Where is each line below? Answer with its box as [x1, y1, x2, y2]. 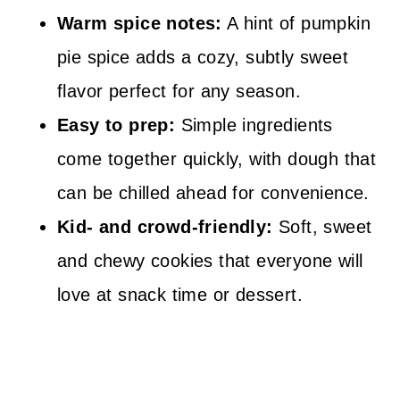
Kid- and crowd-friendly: [57, 217, 273, 237]
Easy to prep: [57, 115, 176, 135]
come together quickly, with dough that [57, 149, 377, 169]
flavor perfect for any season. [57, 81, 301, 101]
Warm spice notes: [57, 13, 222, 33]
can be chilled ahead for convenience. [57, 183, 370, 203]
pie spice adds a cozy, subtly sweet [57, 47, 348, 67]
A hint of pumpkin [221, 13, 371, 33]
